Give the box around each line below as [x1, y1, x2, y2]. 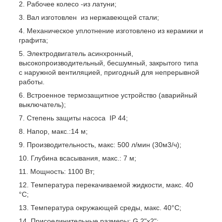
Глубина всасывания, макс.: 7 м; [31, 154, 136, 162]
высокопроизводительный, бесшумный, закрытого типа [19, 58, 198, 67]
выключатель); [19, 100, 66, 109]
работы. [19, 77, 47, 86]
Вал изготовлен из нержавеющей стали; [27, 13, 161, 21]
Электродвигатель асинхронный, [27, 49, 133, 57]
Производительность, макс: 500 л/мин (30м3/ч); [27, 140, 181, 149]
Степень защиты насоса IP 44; [27, 113, 128, 122]
